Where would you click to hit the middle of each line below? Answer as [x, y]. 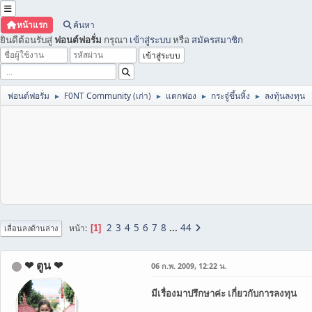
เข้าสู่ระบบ [150, 40]
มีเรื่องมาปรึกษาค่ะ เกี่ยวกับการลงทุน [224, 293]
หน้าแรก [32, 25]
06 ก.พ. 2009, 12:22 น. [189, 266]
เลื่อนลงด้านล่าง [31, 228]
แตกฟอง [181, 96]
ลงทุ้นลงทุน [285, 96]
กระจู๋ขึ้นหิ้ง [231, 96]
